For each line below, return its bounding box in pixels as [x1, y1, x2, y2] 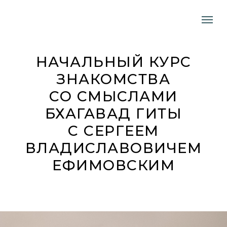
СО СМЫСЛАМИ [49, 88, 178, 105]
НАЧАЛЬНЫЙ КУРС [35, 53, 192, 70]
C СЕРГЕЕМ [68, 122, 159, 139]
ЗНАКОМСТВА [57, 70, 170, 88]
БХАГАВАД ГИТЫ [45, 105, 182, 122]
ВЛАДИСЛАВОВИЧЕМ [25, 139, 202, 157]
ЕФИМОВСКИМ [52, 157, 175, 174]
